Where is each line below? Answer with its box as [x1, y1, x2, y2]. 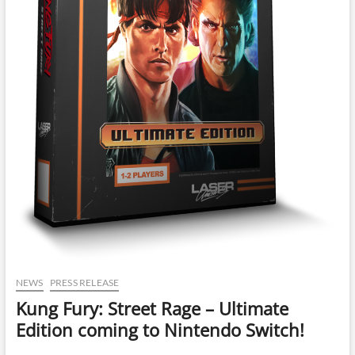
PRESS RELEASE [49, 276, 120, 288]
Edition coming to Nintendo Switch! [15, 317, 304, 342]
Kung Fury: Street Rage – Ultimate [15, 296, 288, 320]
